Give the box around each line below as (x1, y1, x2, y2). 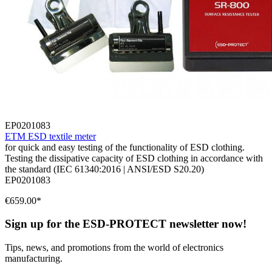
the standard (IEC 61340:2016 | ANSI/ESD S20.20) (5, 163, 204, 174)
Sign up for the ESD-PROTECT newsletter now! (5, 217, 246, 231)
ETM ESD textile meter (5, 131, 96, 141)
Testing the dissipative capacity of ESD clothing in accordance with (5, 152, 263, 163)
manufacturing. (5, 253, 63, 264)
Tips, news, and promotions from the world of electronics (5, 242, 223, 253)
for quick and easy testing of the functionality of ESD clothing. (5, 141, 245, 152)
